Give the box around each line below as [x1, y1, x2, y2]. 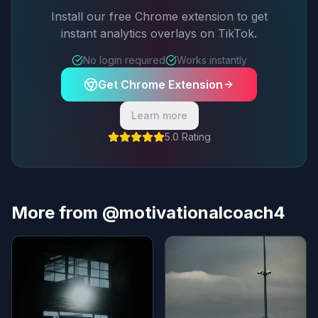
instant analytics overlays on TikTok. [61, 26, 257, 40]
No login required [82, 54, 165, 66]
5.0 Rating [164, 131, 211, 143]
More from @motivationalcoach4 [11, 202, 285, 223]
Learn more [131, 109, 187, 121]
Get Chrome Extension [98, 77, 223, 92]
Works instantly [176, 54, 247, 66]
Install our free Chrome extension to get [50, 9, 268, 23]
